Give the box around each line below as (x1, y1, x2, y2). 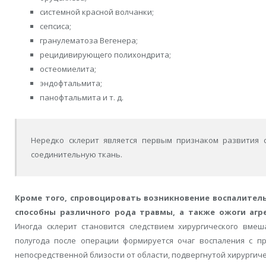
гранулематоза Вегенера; (40, 34, 138, 46)
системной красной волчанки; (40, 6, 154, 17)
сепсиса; (40, 20, 71, 31)
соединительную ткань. (31, 149, 123, 160)
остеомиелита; (40, 63, 96, 74)
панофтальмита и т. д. (40, 91, 123, 103)
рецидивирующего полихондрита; (40, 49, 171, 60)
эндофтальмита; (40, 77, 102, 88)
